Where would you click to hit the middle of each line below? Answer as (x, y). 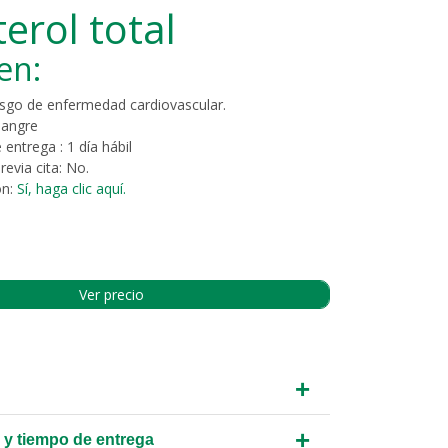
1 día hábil (100, 146)
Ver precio (111, 295)
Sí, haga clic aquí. (72, 188)
